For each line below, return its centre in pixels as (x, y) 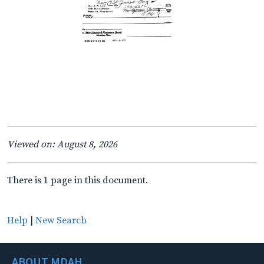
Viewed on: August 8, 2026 (62, 144)
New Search (61, 220)
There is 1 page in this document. (77, 180)
